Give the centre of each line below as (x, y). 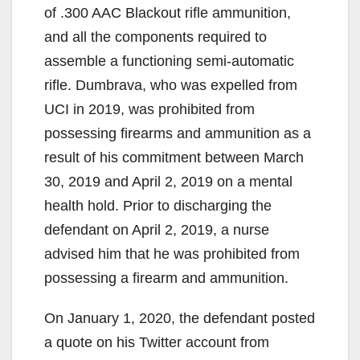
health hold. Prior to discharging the (158, 205)
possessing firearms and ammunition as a (178, 133)
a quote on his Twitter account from (157, 342)
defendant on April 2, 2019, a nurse (157, 229)
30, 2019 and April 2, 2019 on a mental (168, 181)
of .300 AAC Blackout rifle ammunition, (168, 12)
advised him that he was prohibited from (172, 254)
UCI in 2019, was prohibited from (149, 109)
